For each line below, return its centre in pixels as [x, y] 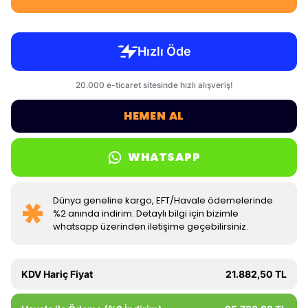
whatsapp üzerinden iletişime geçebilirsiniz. [151, 227]
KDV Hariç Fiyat [57, 274]
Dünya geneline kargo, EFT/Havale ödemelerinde [163, 200]
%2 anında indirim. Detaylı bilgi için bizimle [146, 213]
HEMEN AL [154, 116]
